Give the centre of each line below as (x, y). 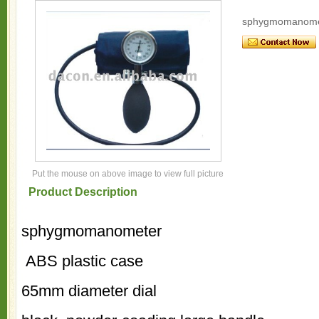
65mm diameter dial (89, 291)
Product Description (83, 192)
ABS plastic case (82, 261)
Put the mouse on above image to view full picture (128, 174)
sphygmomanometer (94, 231)
